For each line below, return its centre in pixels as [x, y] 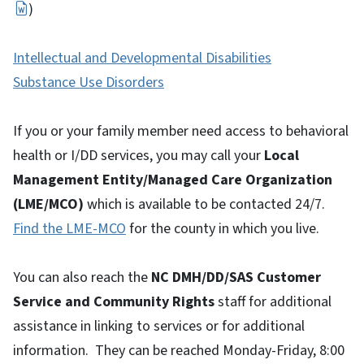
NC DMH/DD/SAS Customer [236, 277]
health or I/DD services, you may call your [139, 155]
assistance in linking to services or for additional [159, 326]
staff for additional [273, 301]
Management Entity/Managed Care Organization [173, 180]
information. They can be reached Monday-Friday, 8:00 [179, 350]
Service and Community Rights [114, 301]
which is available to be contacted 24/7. [204, 204]
